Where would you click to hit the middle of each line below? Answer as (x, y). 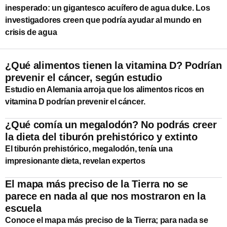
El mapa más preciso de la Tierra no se (97, 184)
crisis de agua (31, 32)
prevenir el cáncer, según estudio (84, 77)
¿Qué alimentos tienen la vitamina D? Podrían (113, 65)
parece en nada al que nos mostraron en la (105, 196)
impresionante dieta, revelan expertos (75, 161)
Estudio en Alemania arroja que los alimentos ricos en (105, 89)
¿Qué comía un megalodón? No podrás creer (111, 124)
